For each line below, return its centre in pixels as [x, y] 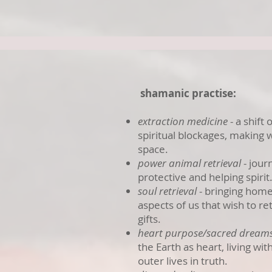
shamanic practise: [187, 93]
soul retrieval [167, 191]
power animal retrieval [191, 163]
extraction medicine [183, 121]
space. [153, 149]
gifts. [149, 219]
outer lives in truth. [183, 261]
